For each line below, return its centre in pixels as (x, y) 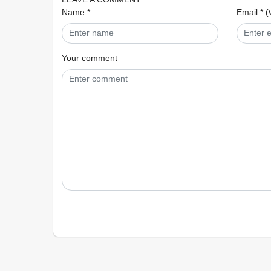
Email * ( (253, 12)
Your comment (90, 58)
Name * (76, 12)
